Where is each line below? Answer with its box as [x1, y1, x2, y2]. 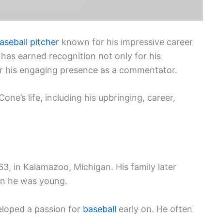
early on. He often [116, 203, 192, 214]
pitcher [30, 36, 59, 47]
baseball [83, 203, 116, 214]
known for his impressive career [59, 36, 193, 47]
